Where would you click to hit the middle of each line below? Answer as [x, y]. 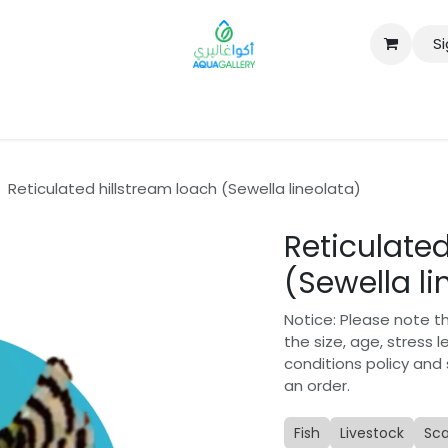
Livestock [372, 432]
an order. [317, 385]
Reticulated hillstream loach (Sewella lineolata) [184, 188]
